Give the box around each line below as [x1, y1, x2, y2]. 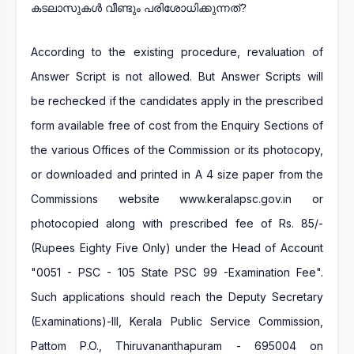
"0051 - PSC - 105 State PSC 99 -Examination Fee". [31, 265, 323, 279]
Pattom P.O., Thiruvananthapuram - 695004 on [31, 339, 323, 352]
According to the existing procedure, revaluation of [31, 45, 323, 58]
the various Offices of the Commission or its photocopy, [31, 143, 323, 156]
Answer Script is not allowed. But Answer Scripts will [31, 70, 323, 83]
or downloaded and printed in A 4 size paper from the [31, 168, 323, 181]
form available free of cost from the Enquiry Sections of [31, 119, 323, 132]
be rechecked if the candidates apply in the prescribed [31, 94, 323, 107]
